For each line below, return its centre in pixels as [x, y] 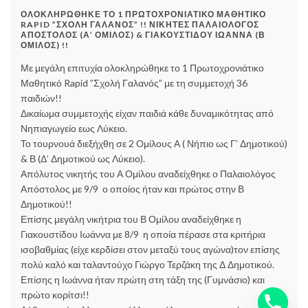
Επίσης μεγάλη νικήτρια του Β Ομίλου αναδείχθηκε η [131, 219]
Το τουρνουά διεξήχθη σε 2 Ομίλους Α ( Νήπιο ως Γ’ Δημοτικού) [154, 144]
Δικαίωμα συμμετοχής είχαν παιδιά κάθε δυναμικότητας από [147, 113]
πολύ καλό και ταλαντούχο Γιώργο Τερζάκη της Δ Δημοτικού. [147, 265]
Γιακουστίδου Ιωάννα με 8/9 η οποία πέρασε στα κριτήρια [143, 234]
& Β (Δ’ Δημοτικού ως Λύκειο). [83, 159]
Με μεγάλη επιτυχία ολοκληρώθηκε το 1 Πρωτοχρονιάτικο [142, 68]
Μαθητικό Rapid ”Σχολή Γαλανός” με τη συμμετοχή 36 [134, 83]
